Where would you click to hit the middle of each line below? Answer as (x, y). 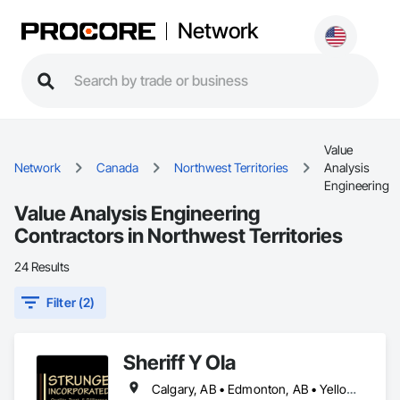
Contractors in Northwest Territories (179, 235)
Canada (117, 167)
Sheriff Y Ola (179, 362)
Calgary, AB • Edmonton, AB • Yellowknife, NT (352, 389)
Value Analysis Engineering (137, 213)
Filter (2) (71, 302)
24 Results (42, 267)
